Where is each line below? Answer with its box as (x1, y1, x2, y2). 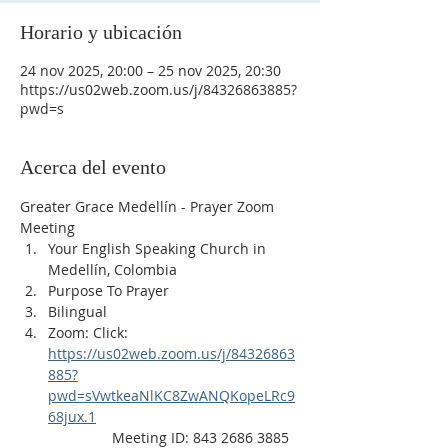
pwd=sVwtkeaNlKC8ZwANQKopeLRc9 (48, 386, 295, 405)
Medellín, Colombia (48, 260, 177, 279)
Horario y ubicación (20, 21, 182, 43)
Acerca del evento (20, 156, 166, 178)
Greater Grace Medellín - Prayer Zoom (20, 197, 278, 216)
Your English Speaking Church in (48, 239, 270, 258)
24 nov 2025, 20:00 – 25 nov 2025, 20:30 (20, 61, 281, 80)
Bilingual (48, 302, 107, 321)
